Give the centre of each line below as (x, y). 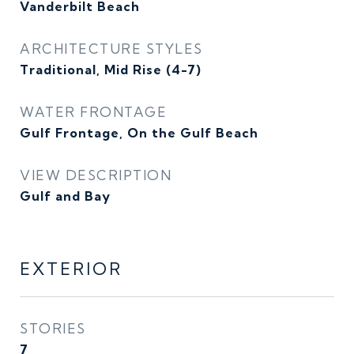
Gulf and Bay (65, 196)
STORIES (53, 328)
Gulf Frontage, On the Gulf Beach (139, 133)
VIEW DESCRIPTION (96, 175)
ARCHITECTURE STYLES (111, 49)
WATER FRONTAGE (93, 112)
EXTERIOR (71, 269)
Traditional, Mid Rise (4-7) (111, 70)
